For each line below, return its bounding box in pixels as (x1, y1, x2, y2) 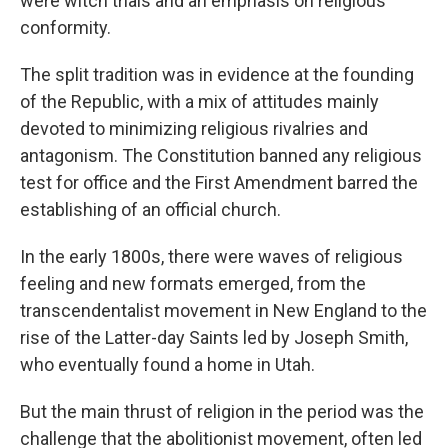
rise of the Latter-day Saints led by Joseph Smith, (20, 327, 408, 348)
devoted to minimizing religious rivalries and (20, 118, 368, 139)
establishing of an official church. (20, 199, 281, 220)
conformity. (20, 17, 111, 38)
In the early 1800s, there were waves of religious (20, 246, 403, 267)
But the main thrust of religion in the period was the (20, 401, 424, 422)
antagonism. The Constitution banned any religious (20, 145, 422, 166)
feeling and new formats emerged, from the (20, 273, 366, 294)
